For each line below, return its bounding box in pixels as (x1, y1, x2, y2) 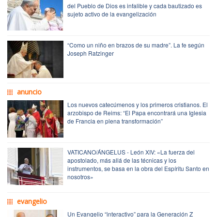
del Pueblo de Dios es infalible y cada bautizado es (67, 1, 202, 10)
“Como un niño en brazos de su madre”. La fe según (67, 40, 204, 49)
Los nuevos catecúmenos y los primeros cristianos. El (67, 100, 208, 108)
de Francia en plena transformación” (67, 116, 163, 125)
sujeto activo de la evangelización (67, 9, 156, 18)
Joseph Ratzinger (67, 48, 114, 57)
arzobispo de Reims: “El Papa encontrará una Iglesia (67, 108, 206, 117)
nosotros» (67, 172, 93, 181)
